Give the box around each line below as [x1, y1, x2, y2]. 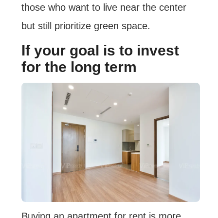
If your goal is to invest [21, 42, 179, 59]
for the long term [21, 59, 137, 75]
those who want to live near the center [21, 2, 186, 13]
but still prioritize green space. [21, 20, 150, 32]
